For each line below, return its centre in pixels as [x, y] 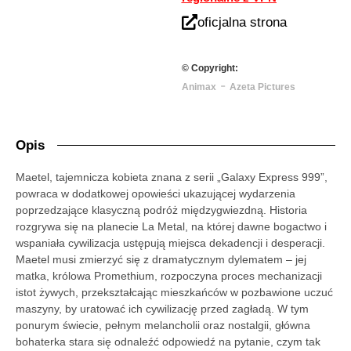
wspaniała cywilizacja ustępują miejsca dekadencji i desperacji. [170, 242]
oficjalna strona [242, 22]
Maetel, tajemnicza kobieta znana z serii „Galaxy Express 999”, [172, 177]
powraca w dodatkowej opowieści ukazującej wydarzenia [156, 193]
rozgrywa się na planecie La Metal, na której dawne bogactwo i [171, 226]
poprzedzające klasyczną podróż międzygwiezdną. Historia [161, 210]
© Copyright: [210, 68]
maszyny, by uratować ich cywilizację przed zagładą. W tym [162, 308]
